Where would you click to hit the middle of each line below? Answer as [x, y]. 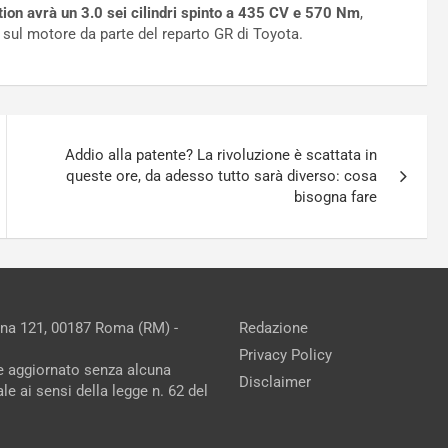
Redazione [273, 328]
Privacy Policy [285, 355]
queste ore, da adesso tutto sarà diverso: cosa [222, 176]
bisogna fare [336, 197]
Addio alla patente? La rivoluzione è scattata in [221, 155]
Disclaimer [275, 382]
